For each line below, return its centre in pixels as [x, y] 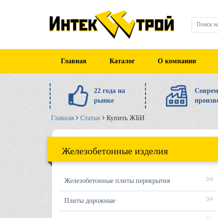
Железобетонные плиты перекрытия [117, 181]
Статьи [90, 118]
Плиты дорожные [90, 201]
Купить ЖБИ [126, 118]
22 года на [110, 91]
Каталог [122, 61]
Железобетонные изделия [115, 151]
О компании [177, 61]
